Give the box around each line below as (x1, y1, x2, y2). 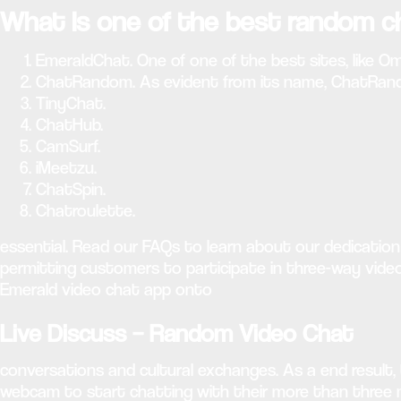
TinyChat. (36, 93, 106, 114)
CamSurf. (36, 136, 100, 157)
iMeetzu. (36, 158, 97, 178)
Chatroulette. (36, 200, 135, 221)
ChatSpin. (36, 179, 106, 200)
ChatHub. (36, 115, 103, 135)
